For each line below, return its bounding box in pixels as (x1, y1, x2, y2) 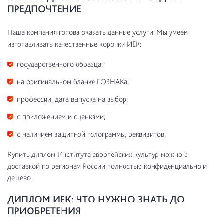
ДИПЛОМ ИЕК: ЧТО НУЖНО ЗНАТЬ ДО (7, 193, 185, 205)
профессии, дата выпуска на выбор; (17, 94, 128, 104)
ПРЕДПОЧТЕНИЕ (7, 2, 81, 15)
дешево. (7, 173, 32, 182)
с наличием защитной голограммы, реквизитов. (17, 129, 166, 139)
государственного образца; (17, 60, 103, 69)
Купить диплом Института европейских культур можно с (7, 150, 187, 159)
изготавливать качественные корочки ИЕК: (7, 39, 141, 48)
